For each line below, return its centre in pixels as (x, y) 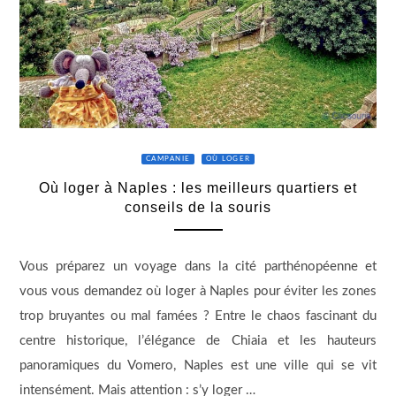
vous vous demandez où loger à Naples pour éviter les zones (198, 292)
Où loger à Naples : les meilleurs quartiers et (198, 188)
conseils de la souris (198, 208)
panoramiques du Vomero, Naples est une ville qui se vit (198, 366)
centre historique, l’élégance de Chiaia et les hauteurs (198, 341)
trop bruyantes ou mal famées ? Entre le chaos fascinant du (198, 316)
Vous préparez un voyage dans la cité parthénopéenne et (198, 267)
